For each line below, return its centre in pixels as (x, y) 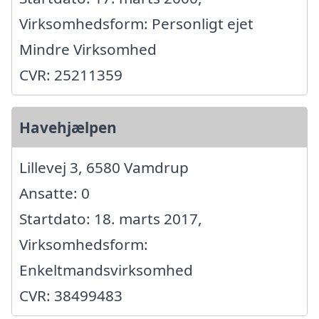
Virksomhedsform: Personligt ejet (136, 23)
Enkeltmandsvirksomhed (106, 270)
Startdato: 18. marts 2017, (111, 218)
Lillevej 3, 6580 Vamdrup (104, 167)
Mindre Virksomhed (88, 49)
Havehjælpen (68, 127)
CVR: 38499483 (71, 295)
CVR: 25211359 (71, 74)
